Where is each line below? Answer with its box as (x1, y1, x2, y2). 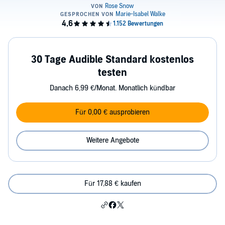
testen (98, 67, 127, 79)
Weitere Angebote (86, 136, 139, 145)
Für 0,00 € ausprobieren (75, 108, 150, 117)
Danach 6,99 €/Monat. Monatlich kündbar (50, 84, 175, 92)
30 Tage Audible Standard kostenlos (31, 54, 194, 66)
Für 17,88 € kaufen (84, 179, 141, 188)
